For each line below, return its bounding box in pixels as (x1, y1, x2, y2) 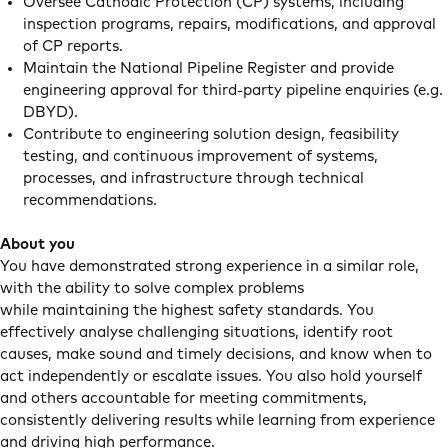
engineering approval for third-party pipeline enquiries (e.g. (22, 83, 443, 98)
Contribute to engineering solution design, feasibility (22, 127, 399, 142)
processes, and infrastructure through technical (22, 171, 364, 186)
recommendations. (22, 193, 161, 208)
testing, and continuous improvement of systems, (22, 149, 378, 164)
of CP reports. (22, 39, 127, 54)
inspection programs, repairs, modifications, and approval (22, 17, 436, 32)
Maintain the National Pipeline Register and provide (22, 61, 394, 76)
